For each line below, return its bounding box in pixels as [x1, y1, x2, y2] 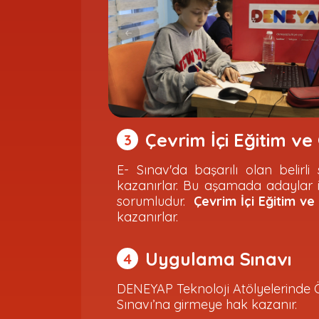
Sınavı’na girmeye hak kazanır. [117, 296, 300, 313]
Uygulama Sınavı [145, 248, 291, 270]
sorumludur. [117, 193, 194, 209]
